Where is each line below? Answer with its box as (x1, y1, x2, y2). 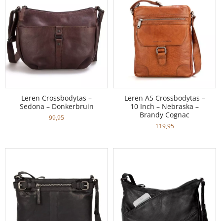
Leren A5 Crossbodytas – (124, 93, 205, 103)
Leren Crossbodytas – (21, 93, 92, 103)
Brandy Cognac (140, 110, 189, 119)
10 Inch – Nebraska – (130, 101, 199, 111)
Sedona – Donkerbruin (19, 101, 94, 111)
